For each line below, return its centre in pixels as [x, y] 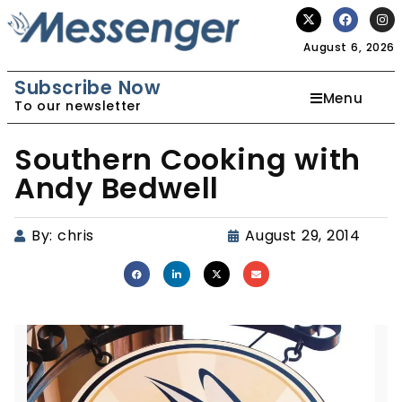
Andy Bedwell [117, 188]
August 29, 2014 [303, 236]
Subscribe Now [88, 87]
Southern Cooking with [188, 159]
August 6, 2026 [349, 47]
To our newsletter [78, 106]
